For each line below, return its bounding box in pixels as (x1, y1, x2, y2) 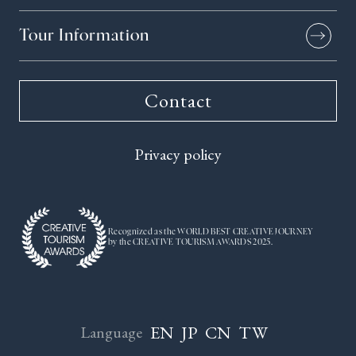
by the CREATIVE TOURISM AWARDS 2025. (108, 238, 273, 246)
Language (80, 322, 142, 343)
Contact (144, 87, 212, 113)
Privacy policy (134, 143, 222, 164)
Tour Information (19, 27, 149, 44)
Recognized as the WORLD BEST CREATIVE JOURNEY (108, 227, 313, 236)
